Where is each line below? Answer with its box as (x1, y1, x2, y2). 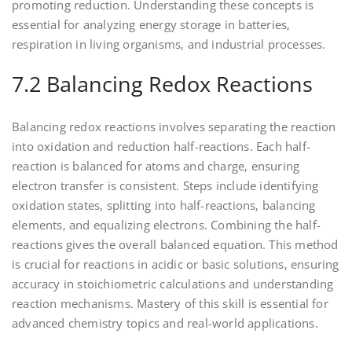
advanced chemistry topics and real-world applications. (12, 315, 318, 332)
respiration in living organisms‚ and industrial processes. (12, 36, 326, 53)
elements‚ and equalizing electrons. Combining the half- (12, 217, 321, 233)
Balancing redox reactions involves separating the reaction (12, 119, 336, 135)
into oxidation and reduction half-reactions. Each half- (12, 138, 311, 155)
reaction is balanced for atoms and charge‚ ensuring (12, 158, 300, 174)
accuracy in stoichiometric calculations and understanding (12, 276, 334, 292)
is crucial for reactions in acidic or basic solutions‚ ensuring (12, 256, 339, 273)
